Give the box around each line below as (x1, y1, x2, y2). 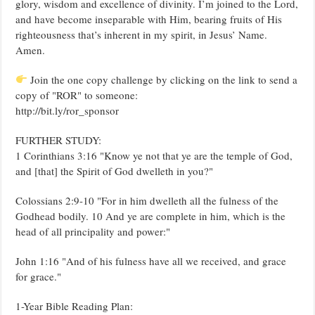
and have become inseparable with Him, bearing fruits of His (15, 11, 283, 26)
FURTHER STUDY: (15, 132, 102, 147)
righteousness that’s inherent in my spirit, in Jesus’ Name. (15, 27, 268, 41)
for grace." (15, 269, 62, 283)
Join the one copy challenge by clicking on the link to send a (27, 72, 298, 86)
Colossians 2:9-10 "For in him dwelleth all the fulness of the (15, 193, 279, 207)
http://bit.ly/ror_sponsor (15, 103, 120, 117)
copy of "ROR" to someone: (15, 87, 139, 102)
